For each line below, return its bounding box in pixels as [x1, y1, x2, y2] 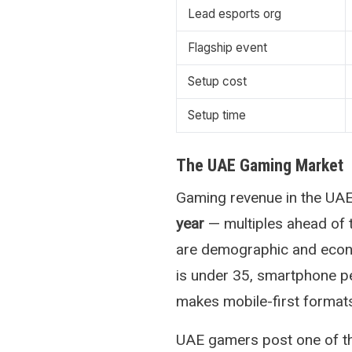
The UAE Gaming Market [176, 156, 343, 176]
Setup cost [188, 74, 247, 90]
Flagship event [188, 40, 267, 56]
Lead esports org [188, 6, 281, 22]
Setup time [188, 108, 246, 123]
